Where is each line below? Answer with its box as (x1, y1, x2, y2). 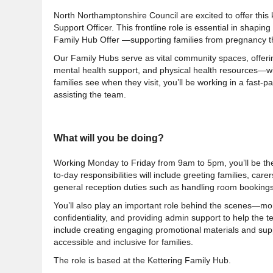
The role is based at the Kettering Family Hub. (54, 255, 233, 266)
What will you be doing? (54, 132, 164, 144)
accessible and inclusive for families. (54, 237, 193, 247)
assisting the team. (54, 90, 126, 100)
